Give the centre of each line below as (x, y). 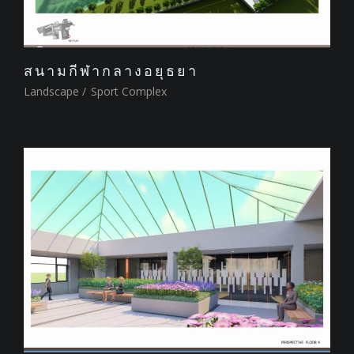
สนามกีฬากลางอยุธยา (111, 71)
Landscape (51, 92)
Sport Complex (127, 92)
